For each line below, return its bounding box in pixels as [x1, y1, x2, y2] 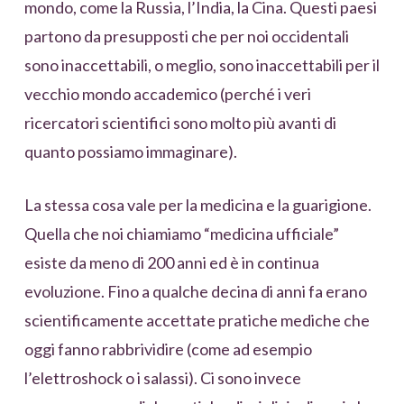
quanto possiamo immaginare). [23, 141, 237, 161]
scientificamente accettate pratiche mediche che [23, 309, 370, 330]
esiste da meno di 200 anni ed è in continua [23, 252, 319, 272]
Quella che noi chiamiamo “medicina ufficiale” [23, 223, 339, 243]
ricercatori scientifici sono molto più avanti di [23, 112, 336, 133]
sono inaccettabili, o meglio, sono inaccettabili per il [23, 54, 380, 75]
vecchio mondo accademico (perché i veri [23, 83, 311, 104]
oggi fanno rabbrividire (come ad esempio [23, 338, 312, 359]
